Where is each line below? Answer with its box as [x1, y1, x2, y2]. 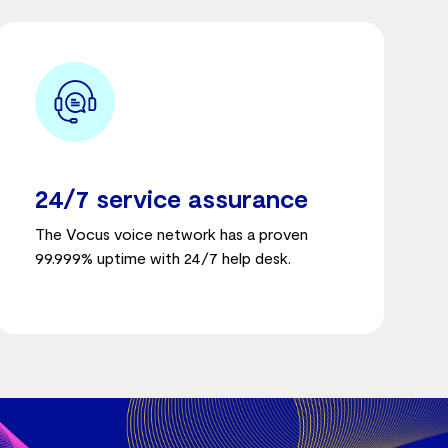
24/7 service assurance [34, 183, 308, 213]
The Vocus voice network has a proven [34, 224, 308, 243]
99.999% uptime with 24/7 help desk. [34, 248, 295, 267]
